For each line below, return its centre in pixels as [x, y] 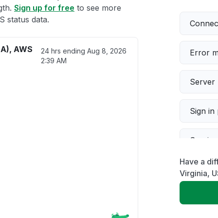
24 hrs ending [64, 51]
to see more [98, 8]
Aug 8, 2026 [107, 51]
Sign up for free [44, 8]
